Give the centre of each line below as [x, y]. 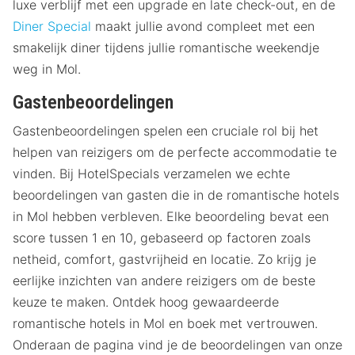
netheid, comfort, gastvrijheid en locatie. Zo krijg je [164, 259]
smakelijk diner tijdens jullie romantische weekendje [166, 47]
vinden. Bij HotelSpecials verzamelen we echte [151, 173]
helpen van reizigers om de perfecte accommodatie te [175, 152]
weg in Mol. [47, 69]
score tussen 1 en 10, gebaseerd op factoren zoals [162, 237]
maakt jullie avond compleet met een [203, 26]
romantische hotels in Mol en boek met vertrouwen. [165, 323]
